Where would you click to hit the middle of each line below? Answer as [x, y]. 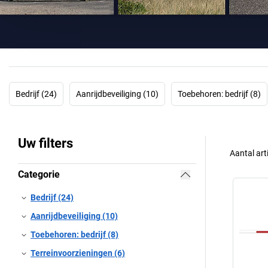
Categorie [39, 174]
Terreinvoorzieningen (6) [78, 253]
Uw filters [45, 143]
